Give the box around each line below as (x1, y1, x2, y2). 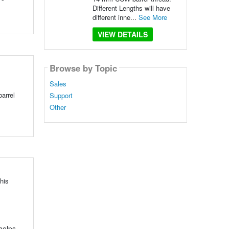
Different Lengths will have (92, 3, 170, 13)
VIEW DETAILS (97, 29, 148, 39)
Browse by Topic (49, 61, 117, 74)
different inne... (92, 12, 139, 22)
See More (138, 12, 167, 22)
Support (49, 90, 73, 101)
